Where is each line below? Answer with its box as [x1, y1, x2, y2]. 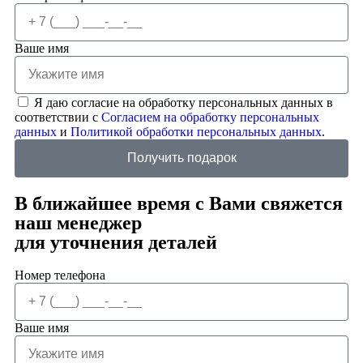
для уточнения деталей [15, 231, 217, 253]
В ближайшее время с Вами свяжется [15, 192, 343, 214]
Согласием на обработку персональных [101, 109, 319, 124]
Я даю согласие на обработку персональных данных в [34, 95, 333, 109]
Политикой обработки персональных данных [70, 124, 322, 139]
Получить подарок [126, 151, 237, 165]
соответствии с [15, 109, 101, 124]
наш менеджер [15, 211, 142, 233]
